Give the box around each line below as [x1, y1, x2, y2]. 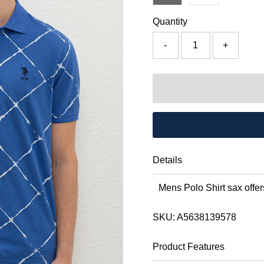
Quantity [152, 16, 187, 27]
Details [152, 154, 182, 165]
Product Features [152, 241, 225, 252]
